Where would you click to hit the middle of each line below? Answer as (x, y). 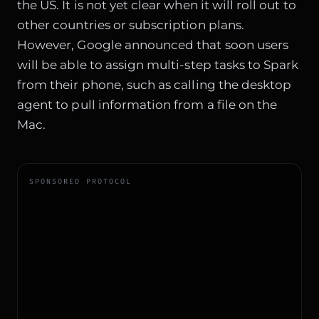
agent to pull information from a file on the (147, 104)
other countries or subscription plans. (131, 25)
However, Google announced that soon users (153, 45)
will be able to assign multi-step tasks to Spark (158, 64)
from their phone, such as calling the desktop (155, 84)
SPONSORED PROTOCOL (80, 181)
